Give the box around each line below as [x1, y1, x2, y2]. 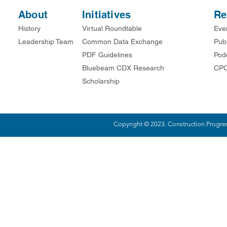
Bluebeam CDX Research [82, 64, 164, 72]
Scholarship [82, 77, 120, 85]
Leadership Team [18, 37, 73, 46]
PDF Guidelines [82, 51, 132, 59]
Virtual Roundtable [82, 24, 144, 32]
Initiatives [82, 9, 131, 21]
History [18, 24, 41, 32]
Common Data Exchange [82, 37, 163, 46]
